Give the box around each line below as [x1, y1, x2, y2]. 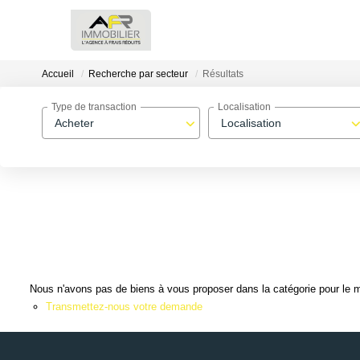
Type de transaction [51, 101, 137, 113]
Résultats [202, 68, 243, 80]
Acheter [55, 117, 94, 129]
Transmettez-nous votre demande [46, 300, 202, 313]
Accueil [42, 68, 74, 80]
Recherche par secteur [88, 68, 188, 80]
